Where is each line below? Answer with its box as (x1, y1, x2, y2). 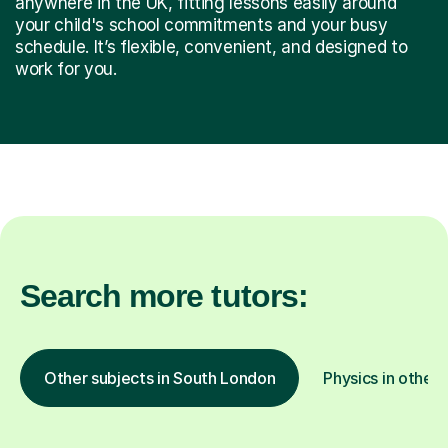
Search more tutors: (20, 277, 308, 314)
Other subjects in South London (44, 367, 276, 388)
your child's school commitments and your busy (15, 14, 388, 35)
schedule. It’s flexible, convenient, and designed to (15, 36, 408, 57)
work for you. (15, 58, 117, 79)
